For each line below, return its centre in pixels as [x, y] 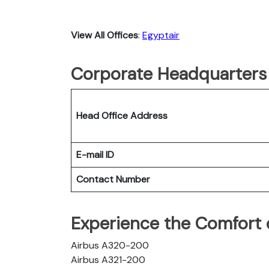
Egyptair [161, 35]
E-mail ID [95, 154]
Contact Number [113, 179]
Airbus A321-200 [108, 259]
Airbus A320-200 [110, 245]
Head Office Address [122, 115]
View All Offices [104, 35]
